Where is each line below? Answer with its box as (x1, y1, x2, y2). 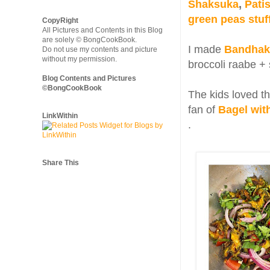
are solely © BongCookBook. (42, 36, 137, 44)
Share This (42, 159, 79, 167)
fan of (188, 103, 215, 116)
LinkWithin (42, 111, 78, 120)
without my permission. (42, 55, 117, 63)
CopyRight (42, 16, 78, 25)
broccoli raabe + (188, 58, 269, 71)
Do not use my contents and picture (42, 45, 157, 54)
